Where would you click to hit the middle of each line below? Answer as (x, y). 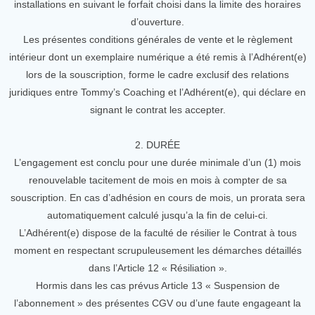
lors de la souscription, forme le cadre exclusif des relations (157, 75)
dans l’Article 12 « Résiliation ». (157, 268)
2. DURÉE (157, 145)
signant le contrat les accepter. (157, 110)
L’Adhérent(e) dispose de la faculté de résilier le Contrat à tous (157, 233)
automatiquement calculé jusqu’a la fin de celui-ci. (157, 215)
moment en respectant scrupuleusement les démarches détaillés (157, 250)
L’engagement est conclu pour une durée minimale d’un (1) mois (157, 162)
